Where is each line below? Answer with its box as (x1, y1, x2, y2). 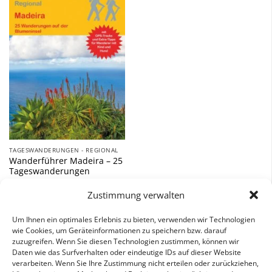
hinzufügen (80, 19, 118, 29)
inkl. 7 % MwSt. (8, 206, 70, 218)
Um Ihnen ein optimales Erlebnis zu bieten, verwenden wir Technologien (12, 214, 255, 225)
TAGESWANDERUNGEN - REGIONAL (8, 145, 118, 154)
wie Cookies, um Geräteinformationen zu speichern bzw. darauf (12, 225, 226, 236)
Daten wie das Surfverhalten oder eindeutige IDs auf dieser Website (12, 246, 241, 257)
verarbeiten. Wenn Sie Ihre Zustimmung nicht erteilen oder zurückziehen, (12, 257, 259, 268)
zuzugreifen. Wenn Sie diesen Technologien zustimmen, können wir (12, 236, 239, 246)
